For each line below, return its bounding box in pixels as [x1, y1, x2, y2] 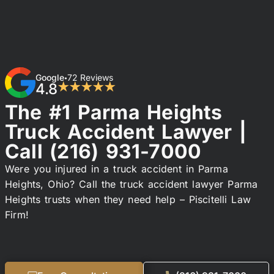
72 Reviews [67, 72, 113, 83]
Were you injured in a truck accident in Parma [5, 162, 228, 175]
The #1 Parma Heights [5, 100, 223, 124]
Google [35, 72, 64, 83]
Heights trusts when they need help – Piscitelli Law [5, 193, 251, 206]
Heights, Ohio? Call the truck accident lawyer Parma [5, 177, 258, 190]
